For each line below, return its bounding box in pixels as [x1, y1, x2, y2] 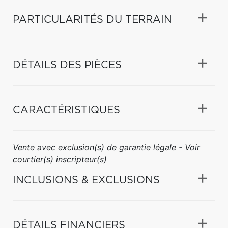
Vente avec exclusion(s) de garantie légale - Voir [13, 141, 200, 152]
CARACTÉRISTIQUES [13, 105, 120, 116]
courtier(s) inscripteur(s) [13, 154, 107, 164]
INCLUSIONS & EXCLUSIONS [13, 175, 160, 185]
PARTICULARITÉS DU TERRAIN [13, 14, 172, 25]
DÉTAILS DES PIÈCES [13, 60, 122, 70]
